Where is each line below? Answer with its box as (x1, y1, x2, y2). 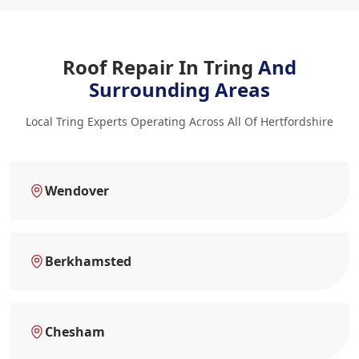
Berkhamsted (45, 252, 131, 270)
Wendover (45, 181, 109, 200)
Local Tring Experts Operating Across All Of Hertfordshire (26, 113, 333, 129)
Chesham (45, 322, 105, 341)
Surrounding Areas (89, 75, 270, 103)
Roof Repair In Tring (63, 53, 258, 80)
